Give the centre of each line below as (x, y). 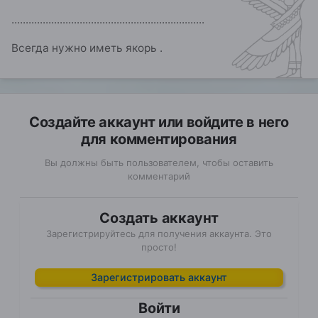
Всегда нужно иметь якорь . (87, 48)
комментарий (159, 176)
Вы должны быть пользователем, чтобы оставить (159, 162)
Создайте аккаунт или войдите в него (159, 122)
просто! (159, 247)
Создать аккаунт (159, 218)
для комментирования (159, 139)
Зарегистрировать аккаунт (159, 277)
